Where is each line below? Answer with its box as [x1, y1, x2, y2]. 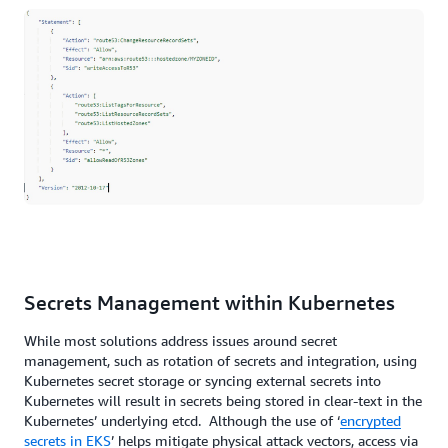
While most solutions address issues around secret [24, 332, 337, 349]
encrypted [340, 412, 401, 429]
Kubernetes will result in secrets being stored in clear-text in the [24, 392, 422, 409]
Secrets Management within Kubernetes [24, 291, 395, 314]
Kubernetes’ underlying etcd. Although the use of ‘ [24, 412, 340, 429]
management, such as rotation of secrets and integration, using [24, 352, 417, 369]
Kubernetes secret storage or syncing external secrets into [24, 372, 381, 389]
